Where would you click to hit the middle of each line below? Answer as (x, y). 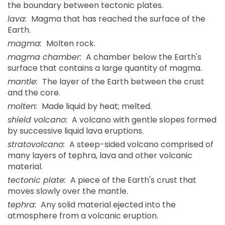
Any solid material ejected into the (107, 205)
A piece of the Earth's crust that (132, 180)
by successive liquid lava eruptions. (76, 131)
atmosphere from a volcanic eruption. (83, 216)
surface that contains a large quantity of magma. (105, 68)
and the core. (34, 93)
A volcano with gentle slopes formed (143, 120)
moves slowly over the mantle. (68, 191)
